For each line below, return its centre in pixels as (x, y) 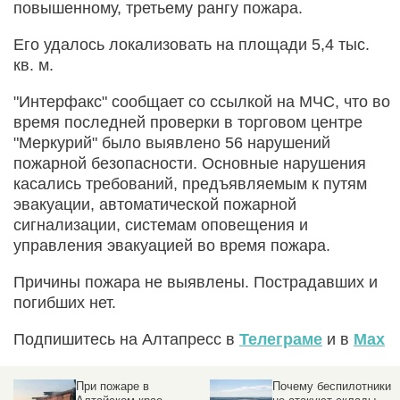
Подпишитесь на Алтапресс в (126, 339)
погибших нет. (65, 302)
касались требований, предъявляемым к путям (190, 183)
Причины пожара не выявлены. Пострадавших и (196, 282)
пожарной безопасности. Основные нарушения (190, 163)
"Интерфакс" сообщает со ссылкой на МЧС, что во (202, 101)
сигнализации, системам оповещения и (161, 225)
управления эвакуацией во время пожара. (172, 245)
